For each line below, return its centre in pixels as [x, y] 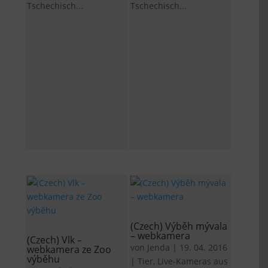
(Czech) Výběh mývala [179, 226]
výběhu [44, 259]
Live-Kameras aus [193, 261]
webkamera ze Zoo [69, 249]
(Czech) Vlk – [55, 240]
